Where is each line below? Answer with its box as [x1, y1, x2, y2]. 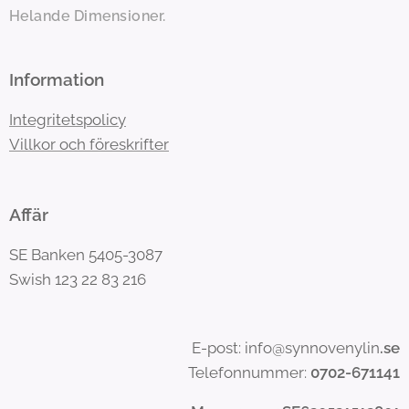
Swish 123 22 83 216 [9, 270, 146, 288]
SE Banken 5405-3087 [9, 246, 163, 264]
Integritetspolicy [9, 110, 126, 129]
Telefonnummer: [188, 363, 310, 382]
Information [9, 69, 104, 89]
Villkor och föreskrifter [9, 135, 169, 153]
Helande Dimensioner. [9, 7, 166, 25]
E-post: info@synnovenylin [192, 339, 380, 357]
